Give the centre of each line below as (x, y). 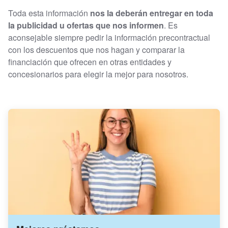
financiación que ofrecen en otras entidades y (90, 62)
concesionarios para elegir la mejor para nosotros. (98, 74)
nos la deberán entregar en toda (152, 13)
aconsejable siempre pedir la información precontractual (109, 37)
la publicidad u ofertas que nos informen (86, 25)
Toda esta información (49, 13)
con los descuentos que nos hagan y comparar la (96, 49)
